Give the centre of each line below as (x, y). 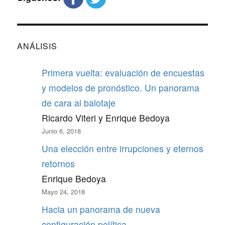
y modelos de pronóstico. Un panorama (120, 88)
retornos (58, 164)
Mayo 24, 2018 (63, 192)
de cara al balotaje (78, 103)
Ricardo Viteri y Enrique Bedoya (105, 118)
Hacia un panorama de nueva (101, 209)
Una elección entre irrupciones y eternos (122, 149)
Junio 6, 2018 (61, 131)
